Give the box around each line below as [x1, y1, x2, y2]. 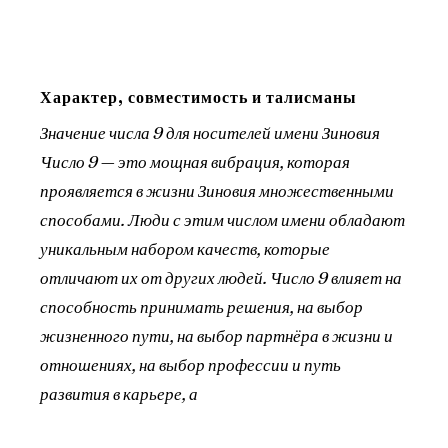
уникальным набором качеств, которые [40, 238, 330, 259]
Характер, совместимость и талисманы [40, 86, 357, 107]
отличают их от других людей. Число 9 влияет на [40, 267, 402, 288]
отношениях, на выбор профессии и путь [40, 354, 341, 375]
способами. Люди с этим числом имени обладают [40, 209, 405, 230]
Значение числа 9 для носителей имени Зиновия [40, 122, 380, 143]
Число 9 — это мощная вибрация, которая [40, 151, 350, 172]
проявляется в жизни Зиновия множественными [40, 180, 394, 201]
